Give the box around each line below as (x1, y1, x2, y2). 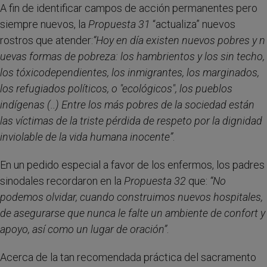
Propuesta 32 (124, 175, 186, 187)
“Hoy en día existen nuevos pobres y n (93, 34, 265, 46)
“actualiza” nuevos (150, 18, 235, 30)
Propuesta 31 (88, 18, 150, 30)
